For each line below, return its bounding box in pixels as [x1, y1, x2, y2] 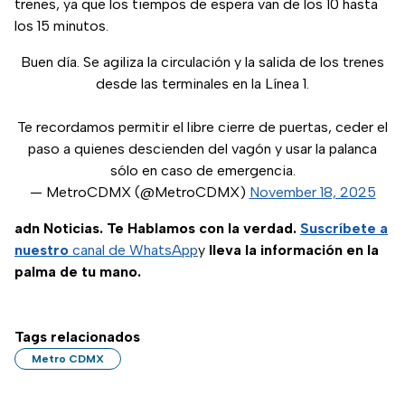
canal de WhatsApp [69, 241, 198, 259]
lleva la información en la [209, 241, 379, 259]
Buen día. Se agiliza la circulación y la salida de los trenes [21, 53, 384, 71]
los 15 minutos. [14, 17, 108, 35]
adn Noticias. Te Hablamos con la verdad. [14, 220, 300, 238]
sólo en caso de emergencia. [109, 162, 296, 180]
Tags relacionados [14, 328, 140, 346]
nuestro [14, 241, 69, 259]
